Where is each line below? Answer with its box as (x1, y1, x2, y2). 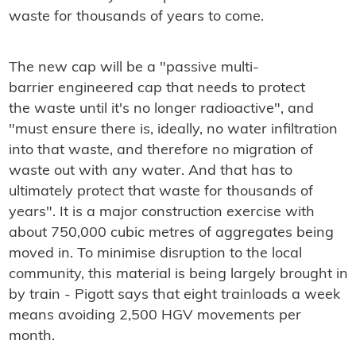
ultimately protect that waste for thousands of (8, 184, 313, 199)
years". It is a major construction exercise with (8, 205, 315, 220)
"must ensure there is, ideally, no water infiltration (8, 122, 338, 137)
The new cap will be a (8, 60, 156, 75)
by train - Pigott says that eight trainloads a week (8, 288, 340, 303)
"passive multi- (159, 60, 259, 75)
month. (8, 329, 55, 344)
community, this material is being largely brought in (8, 267, 348, 282)
